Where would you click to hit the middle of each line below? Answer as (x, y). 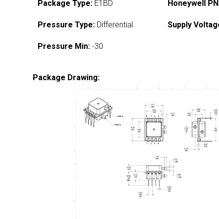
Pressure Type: (66, 25)
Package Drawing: (66, 77)
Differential (114, 25)
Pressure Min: (64, 46)
